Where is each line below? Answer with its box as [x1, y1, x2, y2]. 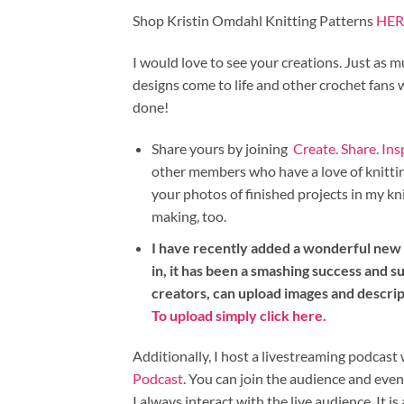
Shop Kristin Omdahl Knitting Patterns [133, 12, 376, 30]
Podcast [133, 370, 183, 388]
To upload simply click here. [151, 306, 329, 324]
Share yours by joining [151, 139, 293, 157]
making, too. [151, 207, 226, 225]
